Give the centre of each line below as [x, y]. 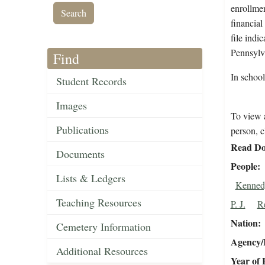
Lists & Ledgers [91, 178]
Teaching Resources [99, 203]
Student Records [91, 81]
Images [72, 106]
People [244, 166]
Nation [244, 223]
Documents [80, 154]
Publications [83, 130]
